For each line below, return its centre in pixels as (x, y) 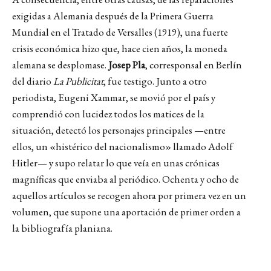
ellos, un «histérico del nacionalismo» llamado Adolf (122, 146)
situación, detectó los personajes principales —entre (119, 130)
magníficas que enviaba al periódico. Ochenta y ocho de (126, 179)
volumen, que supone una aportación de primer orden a (126, 212)
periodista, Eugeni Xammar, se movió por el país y (114, 97)
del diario (33, 81)
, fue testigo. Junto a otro (155, 81)
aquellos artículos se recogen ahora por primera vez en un (129, 195)
